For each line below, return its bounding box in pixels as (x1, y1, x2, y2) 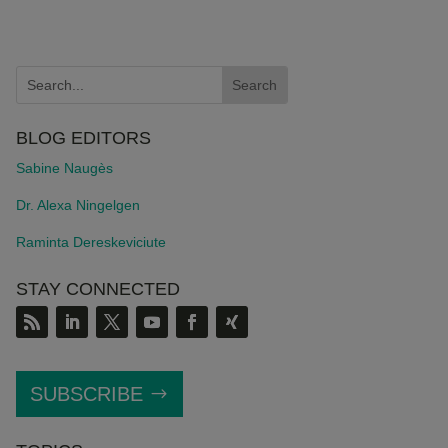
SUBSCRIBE (29, 382, 143, 405)
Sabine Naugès (15, 160, 113, 177)
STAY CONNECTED (15, 278, 180, 299)
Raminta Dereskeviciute (15, 234, 166, 251)
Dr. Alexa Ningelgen (15, 197, 140, 214)
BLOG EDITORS (15, 128, 151, 149)
